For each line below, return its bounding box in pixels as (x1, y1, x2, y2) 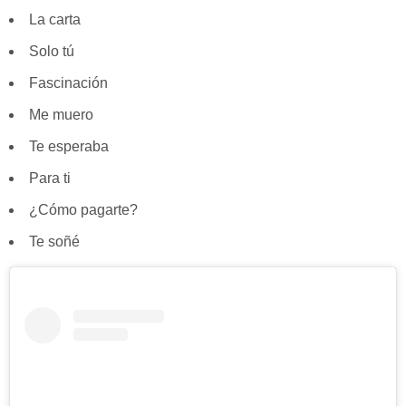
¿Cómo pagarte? (29, 202, 138, 218)
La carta (29, 12, 81, 28)
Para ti (29, 170, 71, 187)
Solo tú (29, 43, 74, 60)
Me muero (29, 107, 93, 123)
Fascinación (29, 75, 108, 92)
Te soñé (29, 234, 80, 250)
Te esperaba (29, 139, 109, 155)
